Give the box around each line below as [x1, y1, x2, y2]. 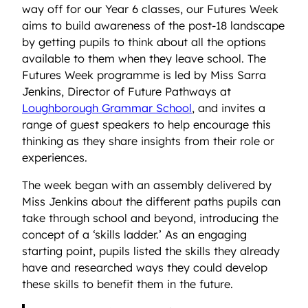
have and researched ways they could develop [22, 261, 267, 275]
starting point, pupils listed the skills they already [22, 244, 280, 258]
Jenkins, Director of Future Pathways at [22, 85, 231, 99]
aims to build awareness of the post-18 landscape [22, 19, 285, 33]
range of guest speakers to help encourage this [22, 118, 271, 132]
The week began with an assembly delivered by [22, 178, 272, 192]
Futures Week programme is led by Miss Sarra [22, 68, 266, 82]
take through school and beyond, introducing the [22, 211, 278, 225]
